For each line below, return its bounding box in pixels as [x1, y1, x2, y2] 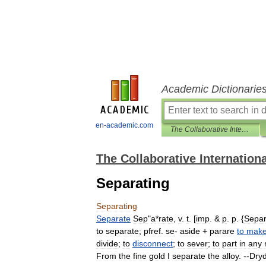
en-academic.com [96, 121, 153, 129]
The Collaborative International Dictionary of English [242, 125, 249, 134]
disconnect [132, 239, 173, 248]
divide [96, 239, 118, 248]
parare [210, 226, 235, 236]
